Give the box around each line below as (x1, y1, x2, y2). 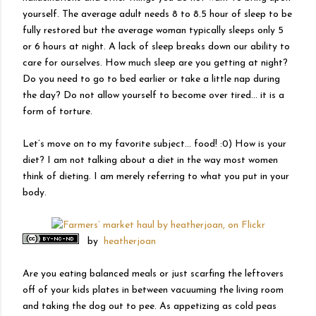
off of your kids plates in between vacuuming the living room (23, 284, 284, 296)
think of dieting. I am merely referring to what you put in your (23, 171, 289, 182)
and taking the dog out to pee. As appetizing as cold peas (23, 300, 276, 312)
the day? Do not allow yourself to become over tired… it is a (23, 90, 284, 101)
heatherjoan (104, 236, 156, 247)
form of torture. (23, 106, 92, 117)
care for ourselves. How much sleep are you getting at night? (23, 57, 288, 68)
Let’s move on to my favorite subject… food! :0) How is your (23, 138, 286, 150)
